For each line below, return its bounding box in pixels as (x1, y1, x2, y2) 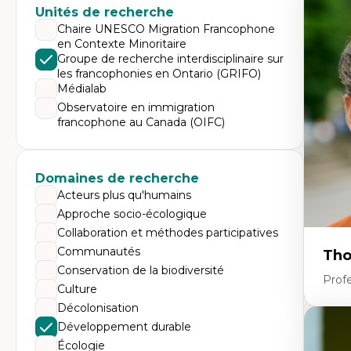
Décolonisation (57, 301, 139, 315)
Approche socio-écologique (57, 207, 207, 221)
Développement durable (57, 320, 191, 334)
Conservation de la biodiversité (57, 263, 224, 277)
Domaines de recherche (35, 171, 199, 186)
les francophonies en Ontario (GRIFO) (57, 67, 261, 81)
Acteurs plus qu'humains (57, 188, 191, 202)
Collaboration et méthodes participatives (57, 226, 278, 240)
